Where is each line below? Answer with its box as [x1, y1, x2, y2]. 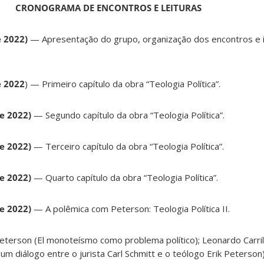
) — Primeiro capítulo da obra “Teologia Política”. [25, 78, 220, 90]
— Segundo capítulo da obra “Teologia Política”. [31, 109, 225, 121]
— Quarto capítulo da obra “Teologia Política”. [34, 171, 218, 184]
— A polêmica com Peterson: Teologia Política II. [31, 203, 230, 215]
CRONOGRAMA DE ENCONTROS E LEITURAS [15, 2, 202, 14]
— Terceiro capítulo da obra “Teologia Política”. [31, 140, 224, 153]
